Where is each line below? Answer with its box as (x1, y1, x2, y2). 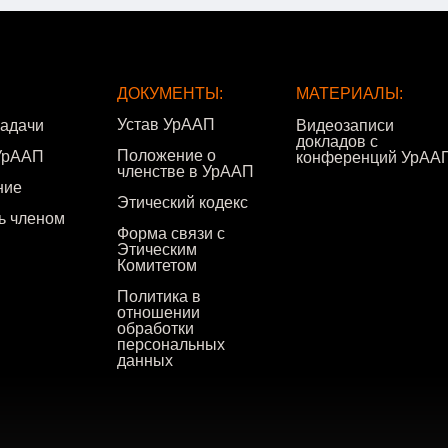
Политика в (117, 288, 201, 306)
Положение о (117, 147, 216, 165)
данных (117, 352, 173, 370)
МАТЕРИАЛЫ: (296, 85, 403, 103)
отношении (117, 304, 200, 322)
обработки (117, 320, 194, 338)
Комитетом (117, 257, 197, 275)
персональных (117, 336, 225, 354)
